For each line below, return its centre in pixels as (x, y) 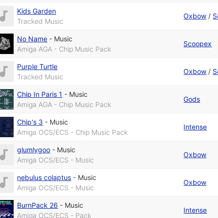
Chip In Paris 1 (40, 94)
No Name (32, 39)
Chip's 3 (30, 122)
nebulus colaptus (44, 178)
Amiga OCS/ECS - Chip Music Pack (73, 132)
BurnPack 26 (38, 205)
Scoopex (198, 44)
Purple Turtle (37, 67)
